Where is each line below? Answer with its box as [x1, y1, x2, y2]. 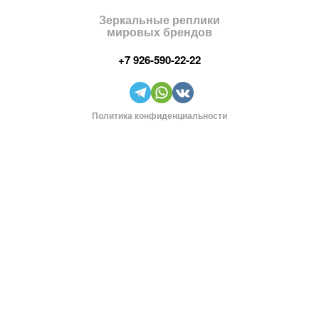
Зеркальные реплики [99, 11, 220, 28]
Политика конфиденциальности [92, 108, 227, 122]
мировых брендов [107, 23, 212, 40]
